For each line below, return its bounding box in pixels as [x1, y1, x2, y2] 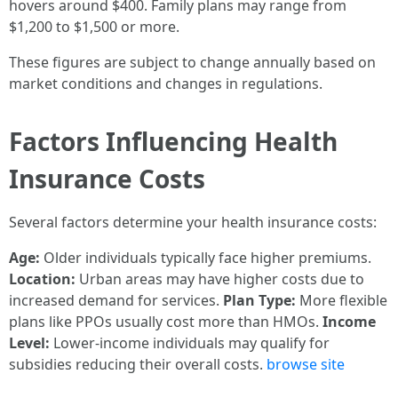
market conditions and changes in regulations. [9, 74, 322, 93]
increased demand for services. [9, 291, 223, 310]
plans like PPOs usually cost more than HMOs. [9, 312, 322, 331]
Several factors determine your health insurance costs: [9, 212, 377, 232]
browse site [267, 354, 345, 374]
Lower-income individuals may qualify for [50, 333, 330, 353]
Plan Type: [223, 291, 296, 310]
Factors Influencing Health [9, 124, 338, 158]
